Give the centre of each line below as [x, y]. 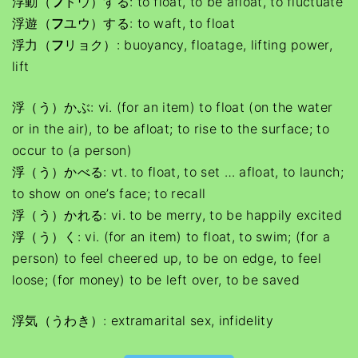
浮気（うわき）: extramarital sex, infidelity [143, 320]
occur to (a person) [72, 150]
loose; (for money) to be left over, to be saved [156, 280]
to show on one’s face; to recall [109, 193]
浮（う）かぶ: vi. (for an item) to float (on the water [173, 107]
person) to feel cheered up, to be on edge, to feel [167, 258]
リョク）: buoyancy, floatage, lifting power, [199, 45]
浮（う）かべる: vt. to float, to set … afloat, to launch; [178, 172]
